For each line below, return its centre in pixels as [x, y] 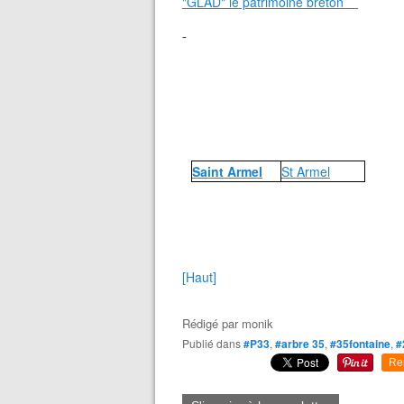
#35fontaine [360, 344]
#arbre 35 [300, 344]
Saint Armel [227, 171]
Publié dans [215, 343]
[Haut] [199, 277]
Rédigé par [212, 323]
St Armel [306, 171]
